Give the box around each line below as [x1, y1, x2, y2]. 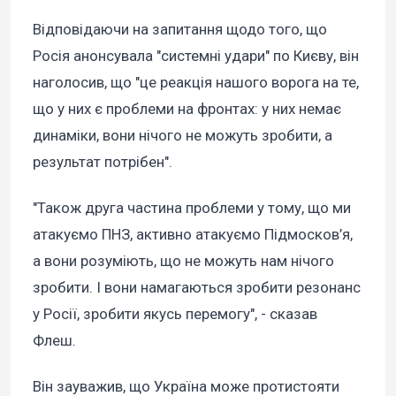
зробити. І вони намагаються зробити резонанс [33, 278, 361, 297]
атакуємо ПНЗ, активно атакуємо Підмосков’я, [33, 225, 353, 244]
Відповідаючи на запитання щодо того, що [33, 20, 327, 39]
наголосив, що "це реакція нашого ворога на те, [33, 73, 359, 92]
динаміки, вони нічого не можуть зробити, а [33, 126, 332, 145]
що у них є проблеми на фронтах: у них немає [33, 100, 341, 118]
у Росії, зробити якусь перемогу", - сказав [33, 305, 317, 324]
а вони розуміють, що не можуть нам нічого [33, 252, 334, 270]
